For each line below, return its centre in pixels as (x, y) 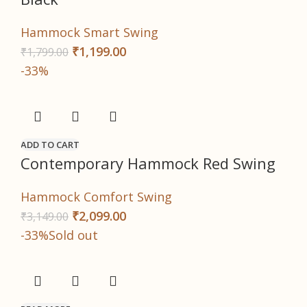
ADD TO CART (50, 145)
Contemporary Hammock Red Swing (148, 163)
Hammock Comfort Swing (96, 197)
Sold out (73, 235)
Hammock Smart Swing (89, 33)
